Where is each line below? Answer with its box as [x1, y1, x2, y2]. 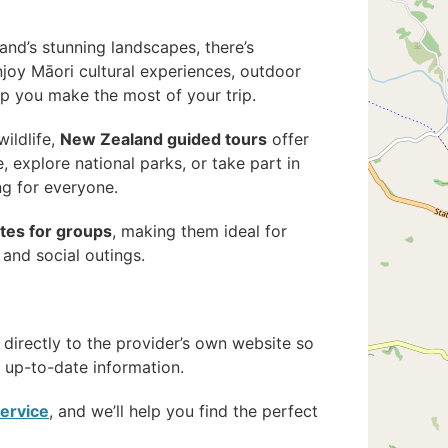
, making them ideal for [112, 221, 287, 242]
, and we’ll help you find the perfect [49, 401, 318, 422]
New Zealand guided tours [60, 129, 267, 150]
